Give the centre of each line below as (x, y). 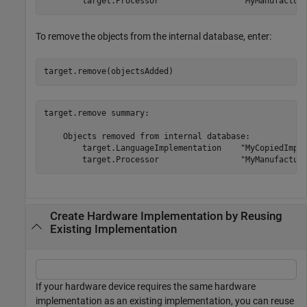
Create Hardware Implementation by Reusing (166, 217)
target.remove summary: (96, 113)
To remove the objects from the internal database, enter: (153, 36)
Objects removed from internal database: (147, 136)
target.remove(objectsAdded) (108, 71)
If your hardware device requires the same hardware (146, 286)
